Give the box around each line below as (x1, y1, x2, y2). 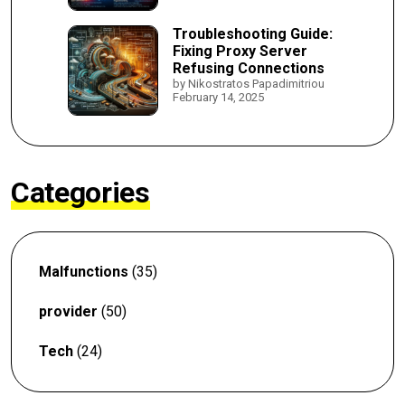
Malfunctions (39, 263, 128, 280)
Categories (11, 175, 150, 210)
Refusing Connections (173, 60, 325, 77)
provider (39, 303, 98, 320)
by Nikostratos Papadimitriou (173, 77, 325, 90)
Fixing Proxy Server (173, 42, 307, 60)
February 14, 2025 (173, 90, 264, 104)
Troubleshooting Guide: (173, 25, 333, 42)
